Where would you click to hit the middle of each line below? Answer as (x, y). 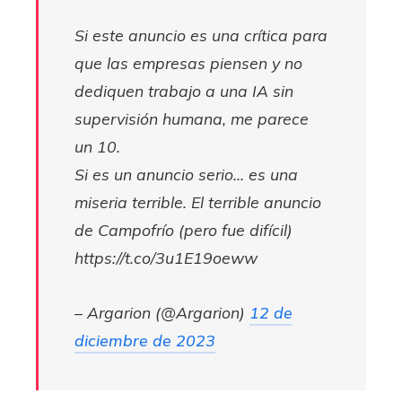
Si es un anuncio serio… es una (186, 174)
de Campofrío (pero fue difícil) (184, 230)
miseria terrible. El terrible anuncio (198, 202)
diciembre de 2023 (145, 340)
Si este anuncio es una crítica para (201, 35)
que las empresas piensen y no (188, 63)
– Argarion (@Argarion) (162, 312)
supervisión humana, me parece (192, 118)
